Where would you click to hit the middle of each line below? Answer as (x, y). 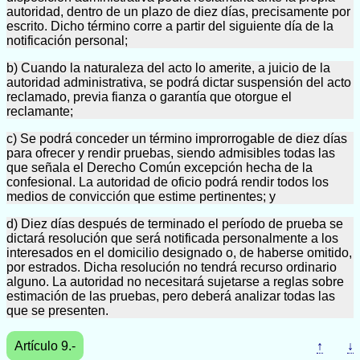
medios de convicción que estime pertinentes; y (141, 196)
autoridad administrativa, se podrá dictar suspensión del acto (179, 82)
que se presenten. (57, 311)
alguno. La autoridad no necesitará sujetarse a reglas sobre (175, 282)
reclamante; (40, 111)
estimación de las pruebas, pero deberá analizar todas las (171, 296)
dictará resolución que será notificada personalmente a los (172, 238)
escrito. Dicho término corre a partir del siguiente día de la (170, 26)
